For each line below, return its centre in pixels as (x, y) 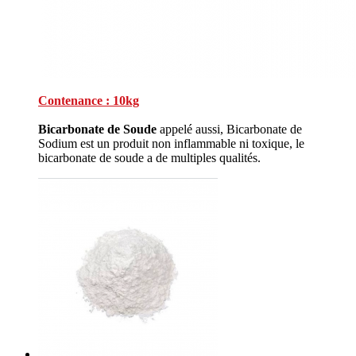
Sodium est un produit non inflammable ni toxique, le (171, 143)
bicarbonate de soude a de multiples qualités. (149, 157)
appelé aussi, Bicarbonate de (229, 129)
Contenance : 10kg (89, 100)
